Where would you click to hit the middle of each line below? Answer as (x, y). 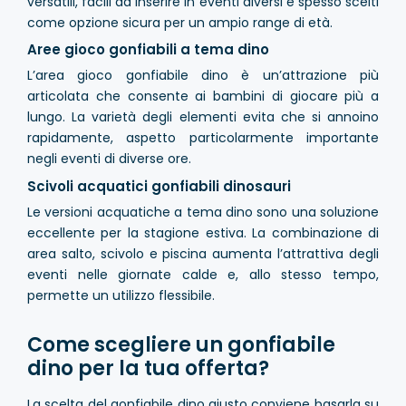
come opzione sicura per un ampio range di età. (180, 22)
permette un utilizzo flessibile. (121, 295)
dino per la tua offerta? (148, 368)
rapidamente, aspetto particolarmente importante (203, 138)
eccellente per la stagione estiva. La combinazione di (203, 232)
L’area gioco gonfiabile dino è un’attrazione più (203, 76)
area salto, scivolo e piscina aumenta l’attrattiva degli (203, 253)
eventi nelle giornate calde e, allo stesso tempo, (203, 274)
